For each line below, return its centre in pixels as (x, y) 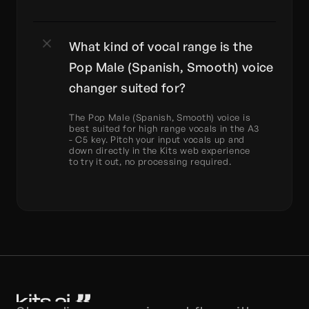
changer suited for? (128, 88)
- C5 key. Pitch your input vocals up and (157, 139)
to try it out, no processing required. (150, 161)
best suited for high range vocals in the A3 (165, 128)
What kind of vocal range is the (161, 46)
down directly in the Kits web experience (160, 150)
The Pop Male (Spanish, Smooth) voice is (160, 117)
